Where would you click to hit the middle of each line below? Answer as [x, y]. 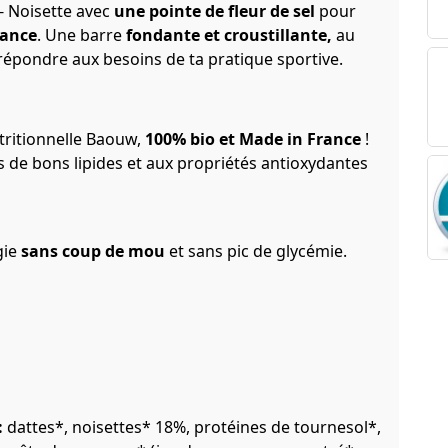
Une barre [85, 34]
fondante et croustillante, [229, 34]
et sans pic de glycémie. [256, 250]
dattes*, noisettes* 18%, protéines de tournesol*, [192, 426]
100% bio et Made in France [253, 138]
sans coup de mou [93, 250]
